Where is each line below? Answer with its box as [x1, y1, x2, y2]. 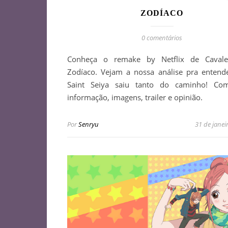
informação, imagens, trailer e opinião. [67, 92, 203, 102]
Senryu [78, 119, 99, 129]
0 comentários [141, 33, 182, 42]
